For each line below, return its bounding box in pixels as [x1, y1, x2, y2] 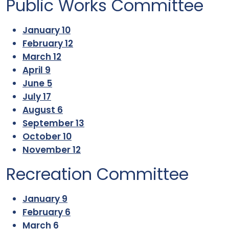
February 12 [22, 37, 73, 50]
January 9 [22, 193, 67, 205]
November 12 [22, 144, 81, 156]
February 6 [22, 206, 71, 218]
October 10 [22, 130, 72, 143]
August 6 [22, 104, 63, 116]
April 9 [22, 64, 51, 76]
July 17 [22, 90, 51, 103]
